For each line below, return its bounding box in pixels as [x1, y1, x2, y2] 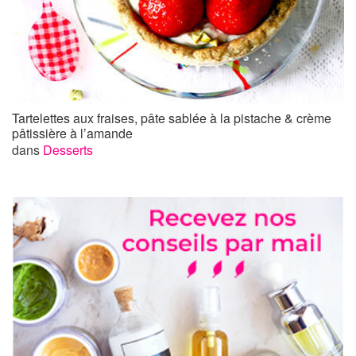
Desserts [43, 140, 93, 159]
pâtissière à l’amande [12, 123, 133, 142]
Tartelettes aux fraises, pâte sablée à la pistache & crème [12, 108, 331, 127]
